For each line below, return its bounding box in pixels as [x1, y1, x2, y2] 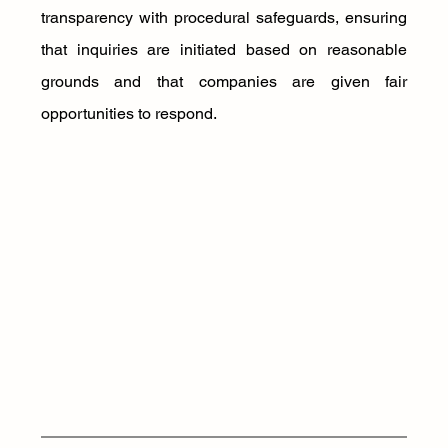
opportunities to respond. [40, 104, 221, 123]
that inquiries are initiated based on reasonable [40, 40, 408, 59]
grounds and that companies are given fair [40, 72, 408, 91]
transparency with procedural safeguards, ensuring [40, 8, 408, 27]
